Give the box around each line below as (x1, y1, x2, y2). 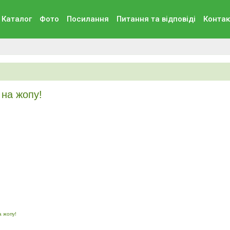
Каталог (1, 14, 32, 24)
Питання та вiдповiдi (116, 14, 196, 24)
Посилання (66, 14, 109, 24)
